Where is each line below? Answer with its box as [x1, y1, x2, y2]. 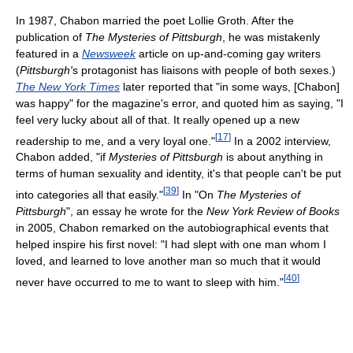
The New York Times [16, 80, 120, 93]
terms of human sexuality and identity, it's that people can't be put [16, 167, 341, 180]
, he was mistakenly [222, 30, 320, 43]
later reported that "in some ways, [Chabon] [120, 80, 340, 93]
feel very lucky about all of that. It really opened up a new [16, 113, 299, 126]
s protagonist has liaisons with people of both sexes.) [72, 63, 336, 76]
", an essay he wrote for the [66, 204, 206, 217]
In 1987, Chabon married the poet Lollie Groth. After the [16, 13, 294, 27]
